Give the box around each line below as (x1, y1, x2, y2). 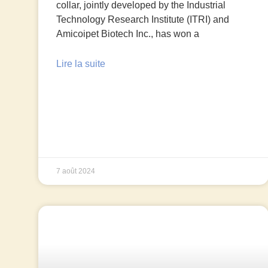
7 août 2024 (56, 167, 95, 176)
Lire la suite (56, 59, 105, 69)
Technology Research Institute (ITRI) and (56, 14, 229, 25)
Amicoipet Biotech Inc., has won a (56, 29, 199, 39)
